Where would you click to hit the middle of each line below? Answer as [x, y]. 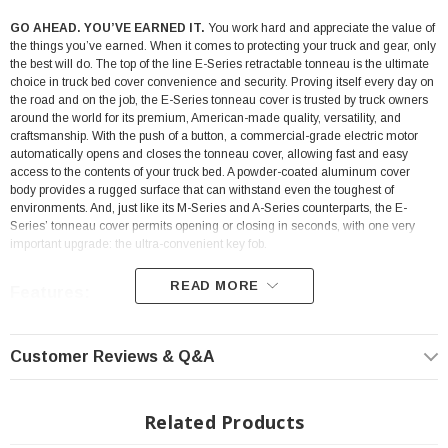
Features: [50, 292]
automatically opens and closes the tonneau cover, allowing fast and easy [209, 153]
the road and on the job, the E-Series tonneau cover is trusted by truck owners [219, 99]
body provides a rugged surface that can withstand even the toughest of [202, 189]
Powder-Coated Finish [99, 429]
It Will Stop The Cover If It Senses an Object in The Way [187, 401]
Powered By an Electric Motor [120, 345]
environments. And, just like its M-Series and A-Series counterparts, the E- [208, 207]
